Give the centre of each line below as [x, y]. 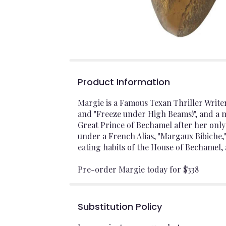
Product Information [124, 82]
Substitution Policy [120, 206]
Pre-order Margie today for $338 [138, 169]
